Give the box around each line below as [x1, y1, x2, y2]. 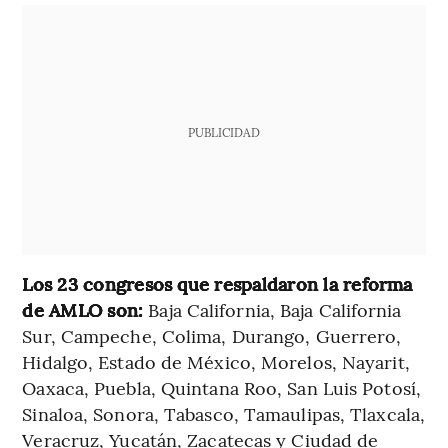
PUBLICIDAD [187, 123, 260, 140]
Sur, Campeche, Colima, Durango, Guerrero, [22, 322, 402, 348]
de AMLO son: [22, 296, 144, 322]
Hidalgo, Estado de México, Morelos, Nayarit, [22, 348, 410, 374]
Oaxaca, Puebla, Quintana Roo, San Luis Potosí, [22, 374, 421, 400]
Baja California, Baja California [143, 296, 402, 322]
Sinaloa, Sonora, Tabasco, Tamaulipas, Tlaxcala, [22, 400, 426, 426]
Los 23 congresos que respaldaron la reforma [22, 270, 413, 296]
